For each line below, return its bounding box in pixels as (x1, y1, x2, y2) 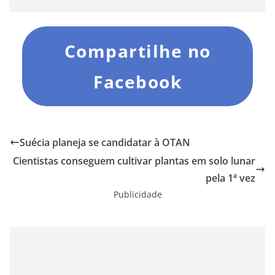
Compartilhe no (64, 39, 211, 63)
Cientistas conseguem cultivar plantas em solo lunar (13, 153, 255, 168)
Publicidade (113, 188, 162, 200)
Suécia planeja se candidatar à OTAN (20, 135, 190, 149)
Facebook (93, 69, 182, 93)
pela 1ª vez (206, 171, 255, 185)
